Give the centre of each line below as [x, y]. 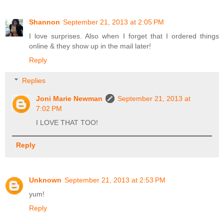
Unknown [45, 180]
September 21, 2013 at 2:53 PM [115, 180]
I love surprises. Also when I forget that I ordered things [124, 36]
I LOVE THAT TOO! [67, 123]
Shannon [44, 22]
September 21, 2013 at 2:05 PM [113, 22]
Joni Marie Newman [69, 99]
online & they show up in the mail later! [90, 46]
